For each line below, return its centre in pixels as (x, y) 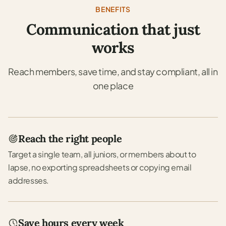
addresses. (29, 180)
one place (113, 85)
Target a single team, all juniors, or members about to (102, 154)
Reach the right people (70, 138)
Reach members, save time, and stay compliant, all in (113, 71)
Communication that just (113, 29)
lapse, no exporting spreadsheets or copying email (100, 167)
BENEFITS (113, 9)
